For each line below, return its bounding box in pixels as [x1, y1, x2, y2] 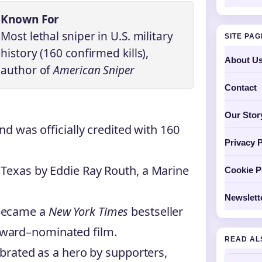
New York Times [48, 203, 129, 219]
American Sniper [53, 62, 135, 78]
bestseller [128, 203, 184, 219]
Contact [225, 82, 257, 92]
